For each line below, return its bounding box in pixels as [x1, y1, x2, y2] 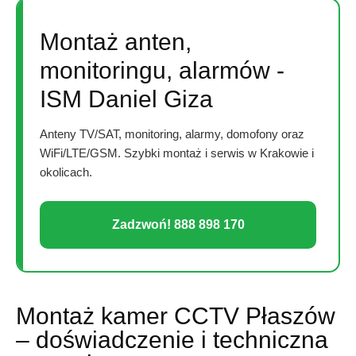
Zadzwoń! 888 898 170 [111, 218, 245, 232]
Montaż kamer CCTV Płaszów [16, 303, 335, 330]
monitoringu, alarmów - [40, 57, 284, 84]
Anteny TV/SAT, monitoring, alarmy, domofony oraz [40, 127, 304, 141]
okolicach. [40, 165, 92, 180]
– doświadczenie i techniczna [16, 327, 328, 354]
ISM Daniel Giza [40, 86, 213, 113]
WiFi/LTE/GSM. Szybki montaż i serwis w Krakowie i [40, 146, 314, 161]
